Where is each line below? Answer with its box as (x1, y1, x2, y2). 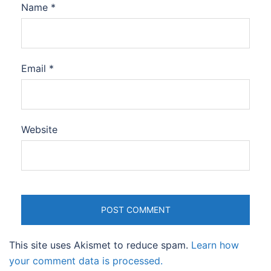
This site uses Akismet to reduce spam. (9, 238, 191, 251)
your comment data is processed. (9, 254, 163, 267)
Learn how (191, 238, 239, 251)
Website (21, 123, 57, 135)
